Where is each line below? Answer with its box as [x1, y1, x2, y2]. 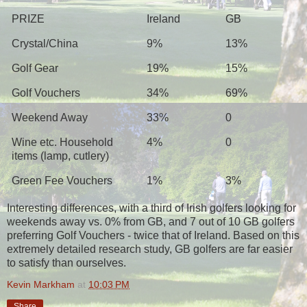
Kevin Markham [7, 278, 75, 290]
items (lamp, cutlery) [12, 149, 110, 162]
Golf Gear [12, 62, 59, 74]
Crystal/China [12, 37, 79, 49]
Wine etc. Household [12, 136, 114, 148]
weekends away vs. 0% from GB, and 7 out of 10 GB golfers [7, 215, 295, 228]
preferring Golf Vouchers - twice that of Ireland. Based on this [7, 229, 299, 241]
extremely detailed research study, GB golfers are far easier [7, 243, 293, 255]
